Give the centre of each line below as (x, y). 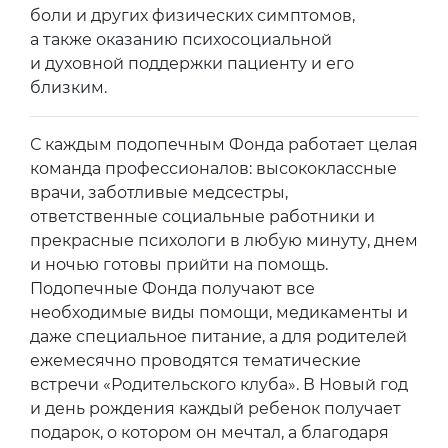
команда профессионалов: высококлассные (213, 168)
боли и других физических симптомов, (192, 15)
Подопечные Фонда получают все (172, 288)
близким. (68, 87)
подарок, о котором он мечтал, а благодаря (209, 432)
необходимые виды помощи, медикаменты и (219, 312)
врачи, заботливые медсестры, (159, 192)
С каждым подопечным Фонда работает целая (224, 144)
